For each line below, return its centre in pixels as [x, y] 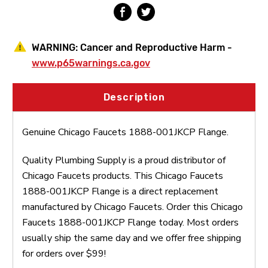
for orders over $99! [64, 253]
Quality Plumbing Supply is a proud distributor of [124, 160]
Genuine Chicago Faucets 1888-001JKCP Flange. [125, 132]
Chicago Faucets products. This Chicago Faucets [123, 176]
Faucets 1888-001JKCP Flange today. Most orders [130, 222]
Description [134, 97]
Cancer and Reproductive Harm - [156, 47]
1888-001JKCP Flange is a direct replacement [120, 191]
